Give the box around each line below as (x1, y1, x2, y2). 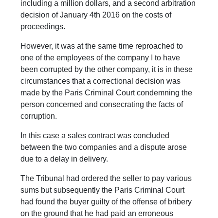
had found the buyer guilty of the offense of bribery (20, 198, 192, 206)
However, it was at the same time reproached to (20, 42, 183, 51)
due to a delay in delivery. (20, 155, 109, 163)
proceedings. (20, 22, 66, 31)
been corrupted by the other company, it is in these (20, 65, 193, 74)
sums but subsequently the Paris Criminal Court (20, 186, 185, 195)
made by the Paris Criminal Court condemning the (20, 89, 193, 97)
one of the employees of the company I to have (20, 54, 181, 62)
